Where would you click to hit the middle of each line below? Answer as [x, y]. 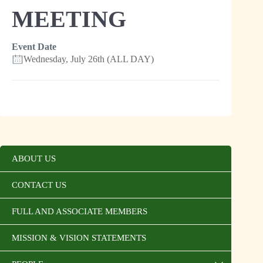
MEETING [69, 19]
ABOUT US [34, 158]
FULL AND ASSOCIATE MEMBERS [80, 211]
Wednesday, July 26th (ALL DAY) [89, 59]
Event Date [34, 46]
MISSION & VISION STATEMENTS [79, 237]
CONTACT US [39, 185]
